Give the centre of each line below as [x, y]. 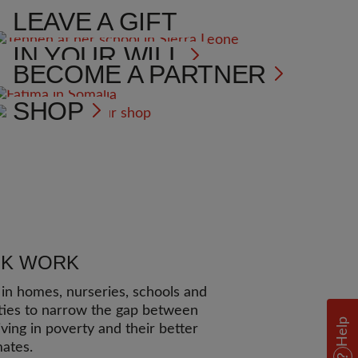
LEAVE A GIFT [98, 22]
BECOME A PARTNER [139, 74]
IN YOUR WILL [97, 56]
